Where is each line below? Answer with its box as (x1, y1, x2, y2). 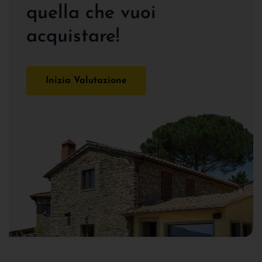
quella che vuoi (26, 4, 156, 23)
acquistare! (26, 27, 119, 46)
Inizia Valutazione (46, 75, 127, 85)
